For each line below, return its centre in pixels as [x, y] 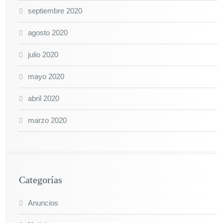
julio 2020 [43, 55]
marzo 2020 [47, 120]
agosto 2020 [48, 33]
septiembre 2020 [55, 11]
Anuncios [43, 203]
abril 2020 [44, 98]
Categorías [41, 180]
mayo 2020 [46, 76]
